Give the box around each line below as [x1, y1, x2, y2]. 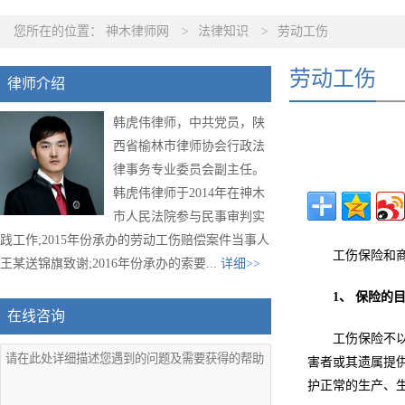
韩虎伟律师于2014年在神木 [113, 186, 265, 200]
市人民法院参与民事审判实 [113, 210, 265, 223]
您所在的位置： [14, 24, 106, 38]
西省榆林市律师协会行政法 [113, 139, 265, 153]
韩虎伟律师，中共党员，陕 [113, 116, 265, 129]
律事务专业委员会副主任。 [113, 163, 265, 176]
